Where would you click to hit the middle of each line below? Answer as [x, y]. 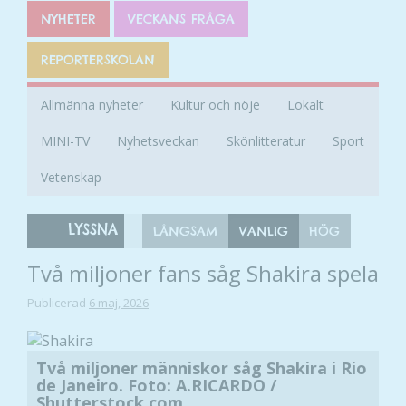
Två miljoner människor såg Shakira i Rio [202, 367]
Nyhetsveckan [158, 141]
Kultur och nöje [215, 105]
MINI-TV [65, 141]
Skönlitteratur [266, 141]
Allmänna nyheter [92, 105]
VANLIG [264, 232]
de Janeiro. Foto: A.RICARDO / [156, 385]
